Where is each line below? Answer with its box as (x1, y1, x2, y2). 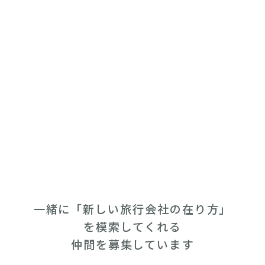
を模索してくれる (83, 218, 182, 235)
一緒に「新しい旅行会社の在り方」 (33, 200, 232, 217)
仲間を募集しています (70, 235, 195, 253)
